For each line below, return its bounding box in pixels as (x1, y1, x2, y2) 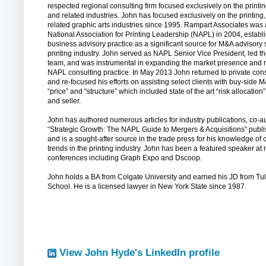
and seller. (47, 96, 81, 105)
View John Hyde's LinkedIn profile (59, 246, 220, 258)
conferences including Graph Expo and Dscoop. (47, 153, 202, 162)
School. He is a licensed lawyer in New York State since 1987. (47, 182, 246, 191)
